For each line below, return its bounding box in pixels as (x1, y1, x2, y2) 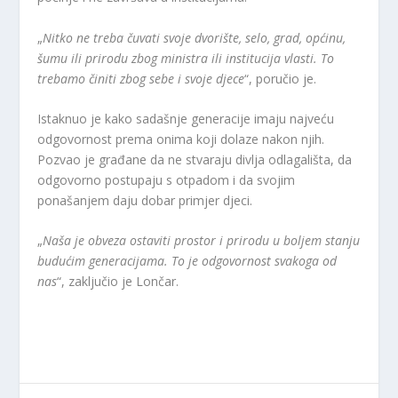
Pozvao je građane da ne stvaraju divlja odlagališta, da (37, 151, 353, 169)
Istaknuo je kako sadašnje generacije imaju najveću (37, 110, 335, 128)
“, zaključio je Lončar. (57, 273, 179, 291)
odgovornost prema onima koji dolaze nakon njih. (37, 131, 325, 148)
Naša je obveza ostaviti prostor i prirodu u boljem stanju (43, 232, 361, 250)
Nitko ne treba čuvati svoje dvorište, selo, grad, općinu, (43, 28, 346, 46)
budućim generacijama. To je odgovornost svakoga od (37, 252, 338, 270)
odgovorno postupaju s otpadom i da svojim (37, 171, 296, 189)
